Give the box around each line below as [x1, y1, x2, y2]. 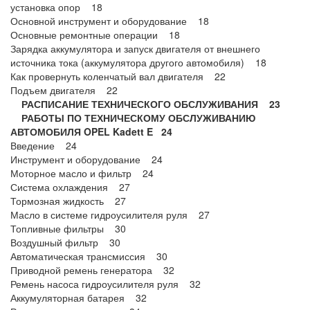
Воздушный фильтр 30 [10, 235, 120, 249]
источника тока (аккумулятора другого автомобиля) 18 [10, 55, 266, 69]
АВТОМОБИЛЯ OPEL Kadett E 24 [10, 125, 172, 138]
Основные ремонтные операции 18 [10, 28, 180, 42]
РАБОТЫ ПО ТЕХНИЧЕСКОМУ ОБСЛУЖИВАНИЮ [10, 111, 255, 125]
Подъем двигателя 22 [10, 83, 118, 97]
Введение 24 [10, 138, 77, 152]
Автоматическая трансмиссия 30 [10, 249, 167, 263]
